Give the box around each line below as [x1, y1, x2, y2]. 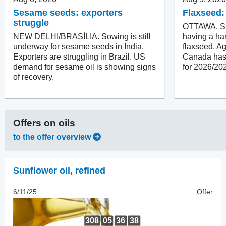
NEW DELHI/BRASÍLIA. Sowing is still [13, 32, 151, 41]
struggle [13, 17, 49, 28]
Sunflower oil [13, 165, 70, 176]
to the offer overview [13, 132, 91, 141]
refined [75, 165, 105, 176]
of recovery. [13, 72, 54, 81]
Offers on [13, 117, 59, 128]
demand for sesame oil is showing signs [13, 62, 156, 71]
